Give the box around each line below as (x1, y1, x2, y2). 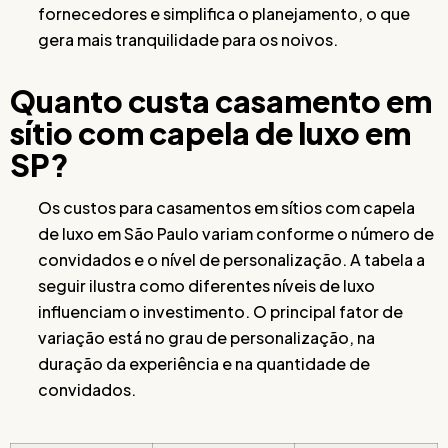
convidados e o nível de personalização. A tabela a (38, 249, 425, 270)
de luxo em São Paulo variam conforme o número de (38, 223, 434, 244)
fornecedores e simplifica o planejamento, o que (38, 3, 410, 24)
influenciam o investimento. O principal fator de (38, 301, 403, 322)
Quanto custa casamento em (10, 82, 432, 120)
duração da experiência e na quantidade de (38, 353, 370, 374)
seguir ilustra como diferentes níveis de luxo (38, 275, 375, 296)
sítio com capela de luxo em (10, 114, 411, 152)
